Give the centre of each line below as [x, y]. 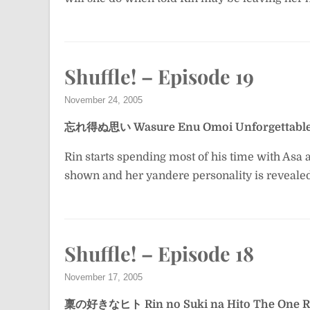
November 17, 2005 [103, 277]
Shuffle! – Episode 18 [159, 253]
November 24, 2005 [103, 100]
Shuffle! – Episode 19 [159, 76]
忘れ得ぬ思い [98, 127]
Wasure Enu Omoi [183, 127]
